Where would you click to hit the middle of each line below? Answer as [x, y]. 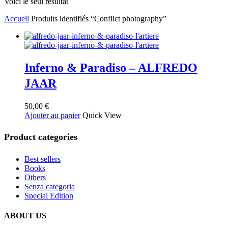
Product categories [41, 137]
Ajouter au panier [52, 115]
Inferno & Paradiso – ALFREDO [111, 67]
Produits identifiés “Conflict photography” [99, 18]
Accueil [17, 18]
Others [35, 177]
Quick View [102, 115]
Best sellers [42, 159]
